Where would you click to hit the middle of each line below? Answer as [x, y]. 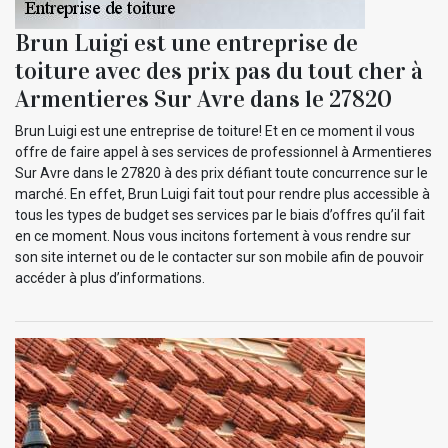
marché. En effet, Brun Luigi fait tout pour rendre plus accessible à [222, 193]
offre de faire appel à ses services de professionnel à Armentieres [223, 151]
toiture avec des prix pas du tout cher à [219, 70]
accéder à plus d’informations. [110, 277]
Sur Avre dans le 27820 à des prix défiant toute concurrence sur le [221, 172]
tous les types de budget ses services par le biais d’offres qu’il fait [220, 214]
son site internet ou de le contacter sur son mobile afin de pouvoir [219, 256]
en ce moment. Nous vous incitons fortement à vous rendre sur [213, 235]
